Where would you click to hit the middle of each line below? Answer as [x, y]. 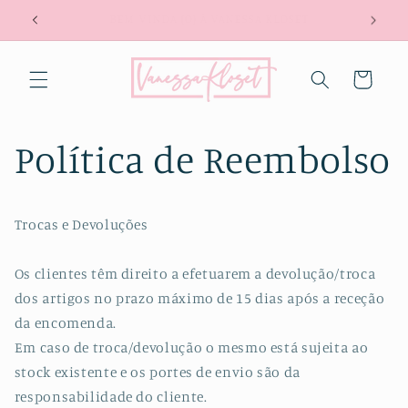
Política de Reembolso [202, 158]
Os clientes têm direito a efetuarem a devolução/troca [195, 274]
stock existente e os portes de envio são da [157, 372]
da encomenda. [65, 323]
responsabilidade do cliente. [111, 397]
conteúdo [57, 37]
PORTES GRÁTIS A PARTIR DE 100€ [186, 18]
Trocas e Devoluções [81, 225]
